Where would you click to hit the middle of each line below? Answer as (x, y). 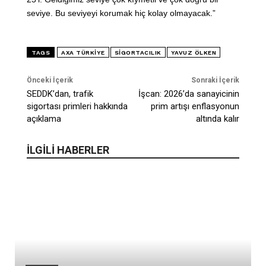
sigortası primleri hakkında (77, 107)
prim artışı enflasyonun (195, 107)
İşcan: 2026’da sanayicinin (189, 94)
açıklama (44, 119)
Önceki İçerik (50, 80)
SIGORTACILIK (138, 53)
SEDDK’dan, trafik (60, 94)
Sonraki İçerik (215, 80)
